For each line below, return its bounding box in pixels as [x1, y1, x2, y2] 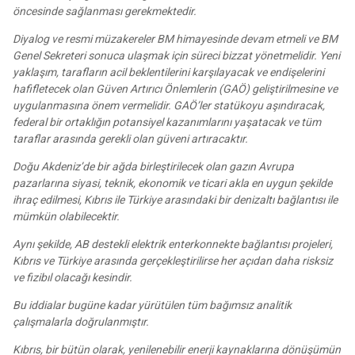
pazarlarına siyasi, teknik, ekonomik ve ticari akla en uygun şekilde [13, 177, 332, 190]
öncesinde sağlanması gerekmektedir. [13, 5, 197, 18]
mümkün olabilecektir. [13, 210, 120, 223]
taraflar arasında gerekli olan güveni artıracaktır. [13, 132, 248, 146]
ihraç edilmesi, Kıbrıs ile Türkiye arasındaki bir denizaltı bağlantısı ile [13, 193, 338, 207]
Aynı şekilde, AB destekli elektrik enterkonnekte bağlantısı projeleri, [13, 238, 333, 251]
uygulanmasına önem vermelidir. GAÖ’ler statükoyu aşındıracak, [13, 99, 325, 113]
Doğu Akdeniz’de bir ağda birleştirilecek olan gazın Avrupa [13, 160, 294, 174]
